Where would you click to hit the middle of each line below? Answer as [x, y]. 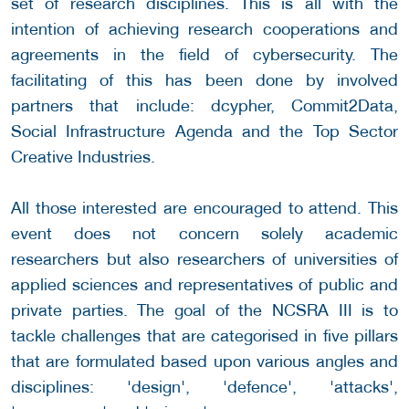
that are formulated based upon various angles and [204, 362]
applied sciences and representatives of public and [204, 285]
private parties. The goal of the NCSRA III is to [204, 310]
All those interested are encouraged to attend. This [204, 208]
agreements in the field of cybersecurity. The [204, 55]
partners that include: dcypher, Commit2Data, [204, 106]
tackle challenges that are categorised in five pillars [204, 336]
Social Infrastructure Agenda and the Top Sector [204, 131]
